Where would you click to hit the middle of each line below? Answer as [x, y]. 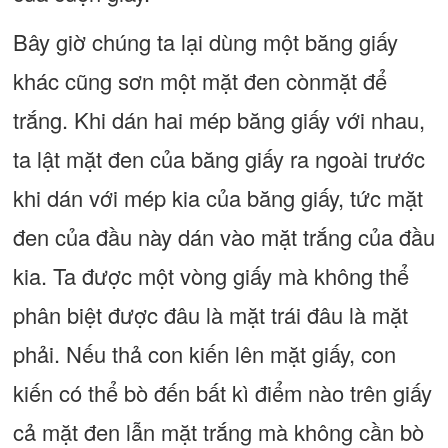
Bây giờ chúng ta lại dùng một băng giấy [205, 41]
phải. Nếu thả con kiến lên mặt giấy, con [204, 353]
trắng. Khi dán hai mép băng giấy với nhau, [218, 119]
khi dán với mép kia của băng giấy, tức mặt [217, 197]
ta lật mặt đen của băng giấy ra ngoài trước [218, 158]
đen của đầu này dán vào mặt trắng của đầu [223, 236]
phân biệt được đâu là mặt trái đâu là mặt [210, 314]
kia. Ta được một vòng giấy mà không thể [210, 275]
